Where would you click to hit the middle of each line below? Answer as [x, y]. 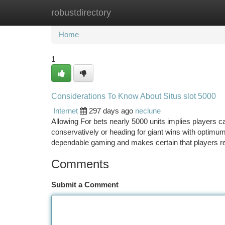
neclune [148, 111]
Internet [66, 111]
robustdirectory [81, 13]
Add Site [187, 12]
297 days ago [111, 111]
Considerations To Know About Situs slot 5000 [134, 96]
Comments [80, 164]
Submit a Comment [85, 185]
